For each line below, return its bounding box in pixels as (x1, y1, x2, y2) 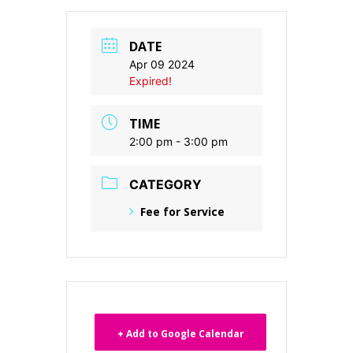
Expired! (129, 74, 172, 87)
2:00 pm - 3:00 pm (129, 135, 228, 148)
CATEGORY (129, 176, 202, 192)
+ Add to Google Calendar (117, 326, 244, 340)
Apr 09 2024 (129, 58, 195, 71)
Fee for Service (140, 204, 225, 219)
